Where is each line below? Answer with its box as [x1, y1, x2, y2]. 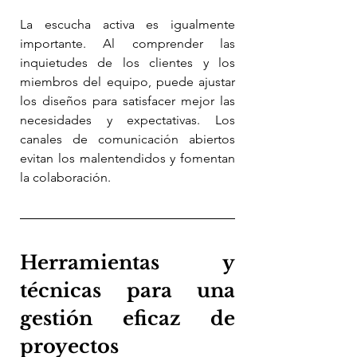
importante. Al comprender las [20, 35, 235, 51]
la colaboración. [20, 169, 111, 185]
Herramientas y [20, 250, 235, 274]
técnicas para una [20, 278, 235, 302]
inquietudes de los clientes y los [20, 54, 235, 70]
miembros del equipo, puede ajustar [20, 73, 235, 89]
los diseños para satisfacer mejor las [20, 92, 235, 108]
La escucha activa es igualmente [20, 16, 235, 32]
